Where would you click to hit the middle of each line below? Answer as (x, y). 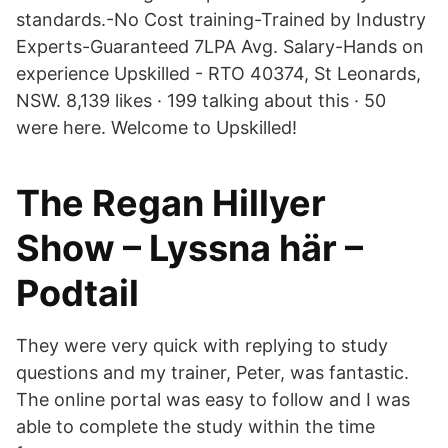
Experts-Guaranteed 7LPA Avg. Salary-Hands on (220, 46)
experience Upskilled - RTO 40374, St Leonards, (218, 73)
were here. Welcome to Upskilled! (156, 127)
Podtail (77, 293)
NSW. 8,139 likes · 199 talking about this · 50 (201, 100)
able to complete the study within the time (195, 426)
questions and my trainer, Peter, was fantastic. (212, 372)
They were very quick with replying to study (202, 345)
